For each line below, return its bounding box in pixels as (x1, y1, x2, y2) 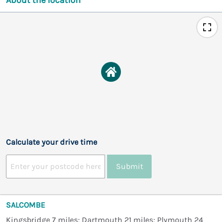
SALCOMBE (6, 200, 45, 210)
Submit (115, 162, 143, 171)
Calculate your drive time (6, 137, 97, 147)
